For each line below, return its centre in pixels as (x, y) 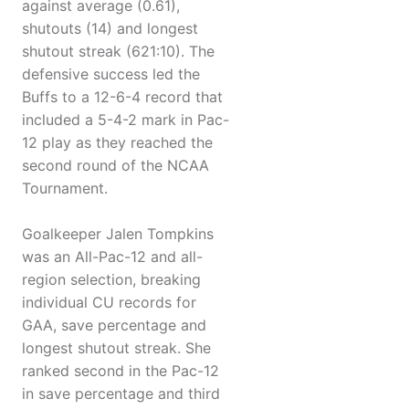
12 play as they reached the (117, 143)
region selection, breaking (111, 280)
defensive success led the (111, 74)
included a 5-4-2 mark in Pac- (126, 120)
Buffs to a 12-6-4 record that (122, 97)
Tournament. (65, 189)
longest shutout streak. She (116, 348)
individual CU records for (109, 303)
